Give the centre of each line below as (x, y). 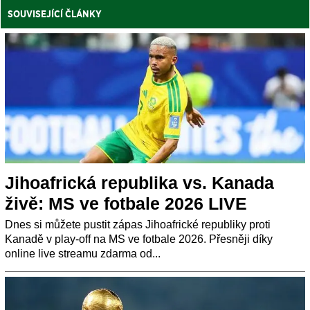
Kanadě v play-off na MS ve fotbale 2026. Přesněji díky (139, 239)
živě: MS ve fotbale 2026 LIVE (126, 204)
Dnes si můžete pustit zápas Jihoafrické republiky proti (138, 225)
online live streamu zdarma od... (83, 254)
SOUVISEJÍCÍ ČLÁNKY (55, 14)
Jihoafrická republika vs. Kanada (139, 183)
